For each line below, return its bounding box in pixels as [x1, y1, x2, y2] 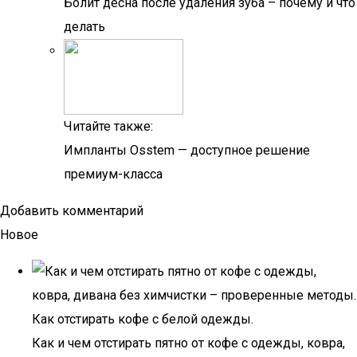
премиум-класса [64, 167, 163, 182]
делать [64, 19, 105, 34]
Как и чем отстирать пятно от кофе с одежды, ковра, [32, 335, 345, 351]
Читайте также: [64, 119, 153, 134]
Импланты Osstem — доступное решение [64, 143, 310, 158]
